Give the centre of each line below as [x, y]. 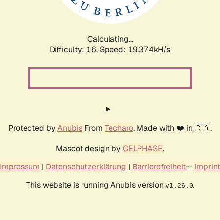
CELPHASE [143, 148]
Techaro [119, 128]
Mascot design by [89, 148]
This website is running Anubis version [96, 185]
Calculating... [110, 39]
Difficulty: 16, [75, 49]
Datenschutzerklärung [86, 166]
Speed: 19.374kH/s [135, 49]
